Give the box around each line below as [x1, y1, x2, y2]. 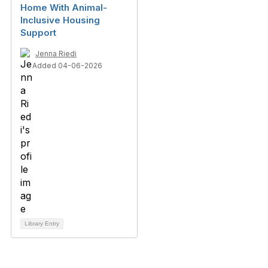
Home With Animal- [20, 2, 107, 13]
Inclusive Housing [20, 14, 100, 26]
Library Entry [25, 220, 59, 227]
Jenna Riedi [35, 49, 77, 58]
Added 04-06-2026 [32, 61, 102, 70]
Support [20, 27, 56, 38]
